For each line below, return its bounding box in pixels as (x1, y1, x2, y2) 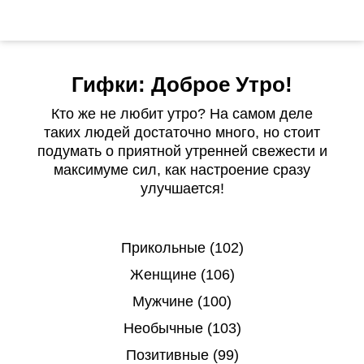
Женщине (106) (129, 266, 235, 283)
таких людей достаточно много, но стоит (44, 124, 320, 141)
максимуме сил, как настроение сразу (54, 162, 310, 178)
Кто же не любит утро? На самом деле (51, 106, 313, 122)
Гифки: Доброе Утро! (71, 72, 292, 97)
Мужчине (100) (132, 293, 232, 310)
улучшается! (140, 180, 224, 197)
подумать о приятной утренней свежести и (37, 143, 327, 159)
